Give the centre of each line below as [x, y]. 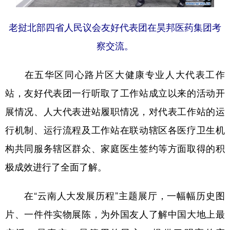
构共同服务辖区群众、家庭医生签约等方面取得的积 [115, 148]
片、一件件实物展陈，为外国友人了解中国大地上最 [115, 214]
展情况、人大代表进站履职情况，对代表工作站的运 [115, 111]
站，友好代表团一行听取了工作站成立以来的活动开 [115, 93]
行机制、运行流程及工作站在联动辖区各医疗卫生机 [115, 130]
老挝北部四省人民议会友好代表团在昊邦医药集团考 [115, 27]
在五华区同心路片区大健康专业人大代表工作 [115, 74]
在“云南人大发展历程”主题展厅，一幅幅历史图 [115, 195]
